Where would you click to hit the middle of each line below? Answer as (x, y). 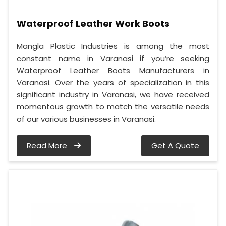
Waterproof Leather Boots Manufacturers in (113, 71)
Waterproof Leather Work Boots (93, 24)
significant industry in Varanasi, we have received (113, 95)
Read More (48, 146)
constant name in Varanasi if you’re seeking (113, 59)
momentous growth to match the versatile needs (113, 107)
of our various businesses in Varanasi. (86, 119)
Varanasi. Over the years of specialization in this (113, 83)
